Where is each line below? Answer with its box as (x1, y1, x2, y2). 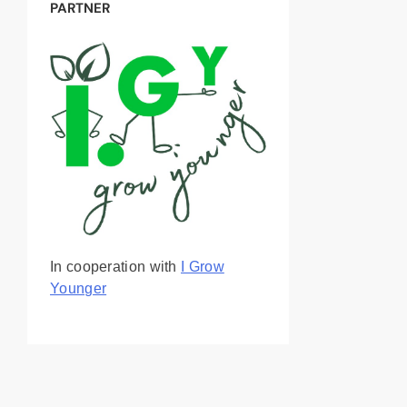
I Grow (181, 259, 224, 275)
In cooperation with (50, 259, 182, 275)
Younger (50, 281, 107, 297)
